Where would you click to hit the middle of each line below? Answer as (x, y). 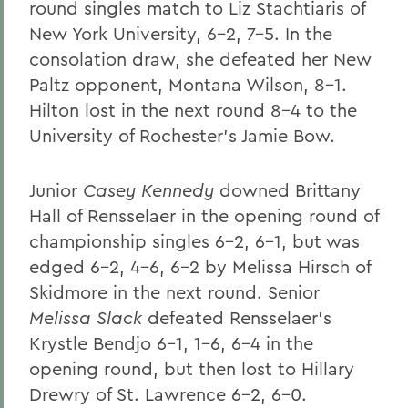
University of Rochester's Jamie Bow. (182, 135)
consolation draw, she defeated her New (200, 59)
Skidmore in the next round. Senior (174, 292)
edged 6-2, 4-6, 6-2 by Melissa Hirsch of (200, 266)
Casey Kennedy (148, 190)
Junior (56, 190)
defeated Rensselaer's (237, 317)
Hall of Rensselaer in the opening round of (204, 215)
